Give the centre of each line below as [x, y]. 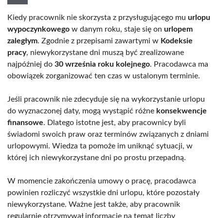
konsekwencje [182, 111]
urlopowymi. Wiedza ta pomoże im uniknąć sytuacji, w [100, 146]
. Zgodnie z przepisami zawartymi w [99, 41]
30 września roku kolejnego [102, 64]
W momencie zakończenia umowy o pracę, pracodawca [102, 181]
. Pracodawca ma [179, 64]
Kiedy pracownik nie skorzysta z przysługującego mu [98, 18]
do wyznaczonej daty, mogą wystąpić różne [82, 111]
